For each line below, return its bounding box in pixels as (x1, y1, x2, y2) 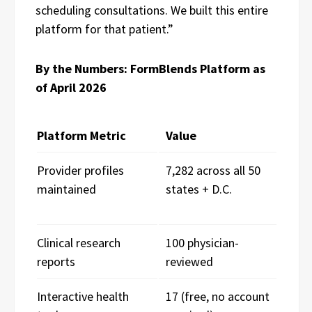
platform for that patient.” (36, 21, 173, 37)
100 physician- (166, 235, 239, 251)
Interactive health (37, 288, 129, 304)
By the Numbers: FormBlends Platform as (36, 61, 265, 77)
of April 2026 (36, 79, 107, 95)
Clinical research (37, 235, 120, 251)
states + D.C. (166, 181, 232, 197)
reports (37, 253, 75, 270)
